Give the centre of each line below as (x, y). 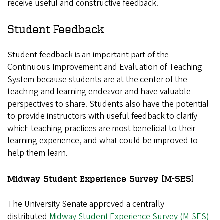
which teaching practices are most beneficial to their (101, 129)
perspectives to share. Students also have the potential (108, 104)
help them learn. (39, 153)
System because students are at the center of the (97, 80)
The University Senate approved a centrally (86, 204)
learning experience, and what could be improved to (103, 141)
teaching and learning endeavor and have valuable (99, 92)
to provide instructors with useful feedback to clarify (102, 116)
